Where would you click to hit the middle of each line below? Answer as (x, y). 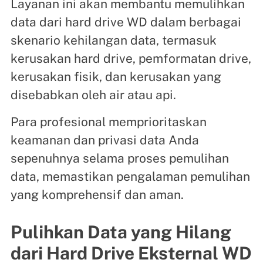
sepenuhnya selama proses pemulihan (119, 159)
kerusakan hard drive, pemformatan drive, (131, 59)
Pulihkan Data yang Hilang (121, 232)
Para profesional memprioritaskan (108, 122)
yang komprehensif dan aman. (97, 195)
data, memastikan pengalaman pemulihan (130, 177)
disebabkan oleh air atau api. (93, 95)
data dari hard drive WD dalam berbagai (126, 22)
